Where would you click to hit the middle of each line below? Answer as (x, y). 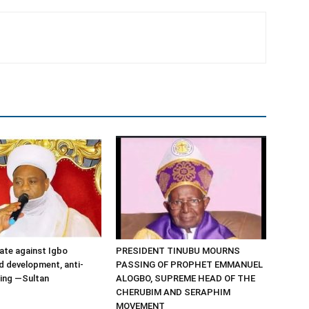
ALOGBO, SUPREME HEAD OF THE (186, 278)
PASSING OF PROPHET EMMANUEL (189, 265)
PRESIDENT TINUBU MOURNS (178, 251)
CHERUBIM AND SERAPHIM (173, 292)
